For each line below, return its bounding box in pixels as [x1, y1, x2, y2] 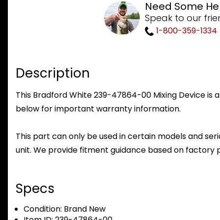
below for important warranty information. [16, 103, 181, 115]
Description [16, 64, 90, 82]
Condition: [24, 203, 62, 215]
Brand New [62, 203, 106, 215]
